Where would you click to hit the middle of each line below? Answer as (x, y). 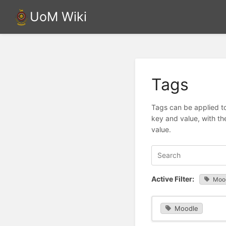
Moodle (186, 209)
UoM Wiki (59, 17)
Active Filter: (173, 179)
